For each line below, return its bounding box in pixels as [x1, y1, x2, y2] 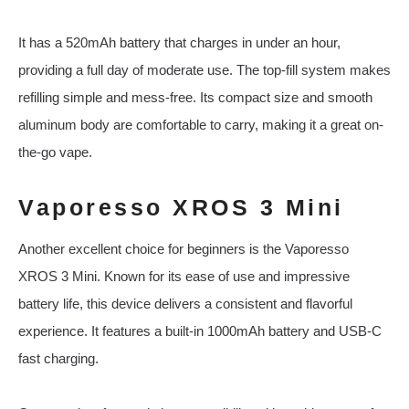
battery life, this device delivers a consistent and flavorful [18, 296, 352, 312]
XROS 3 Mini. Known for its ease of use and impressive [18, 268, 350, 285]
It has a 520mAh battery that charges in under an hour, [18, 35, 341, 51]
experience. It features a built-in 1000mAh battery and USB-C [18, 323, 382, 340]
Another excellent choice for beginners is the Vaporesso [18, 241, 349, 257]
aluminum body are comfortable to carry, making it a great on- [18, 117, 383, 133]
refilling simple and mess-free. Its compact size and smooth [18, 89, 372, 106]
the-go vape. [18, 144, 92, 161]
